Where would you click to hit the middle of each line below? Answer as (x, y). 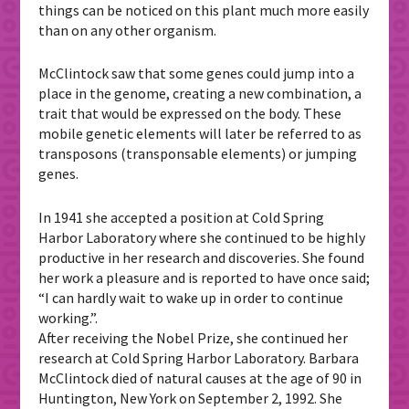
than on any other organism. (128, 30)
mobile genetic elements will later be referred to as (200, 134)
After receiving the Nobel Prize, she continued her (194, 337)
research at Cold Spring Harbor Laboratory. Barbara (199, 357)
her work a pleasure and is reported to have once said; (204, 277)
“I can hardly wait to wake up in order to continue (191, 297)
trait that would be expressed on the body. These (190, 114)
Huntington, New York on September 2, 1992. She (191, 398)
